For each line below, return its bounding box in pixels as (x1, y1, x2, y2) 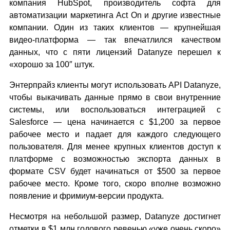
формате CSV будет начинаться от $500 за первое (9, 167, 221, 176)
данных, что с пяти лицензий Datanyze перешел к (9, 48, 221, 56)
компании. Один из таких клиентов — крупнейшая (9, 23, 221, 32)
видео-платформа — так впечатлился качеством (9, 35, 221, 44)
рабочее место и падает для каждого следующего (9, 130, 221, 139)
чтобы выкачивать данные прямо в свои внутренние (9, 93, 221, 102)
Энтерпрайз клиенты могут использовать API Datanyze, (9, 81, 221, 89)
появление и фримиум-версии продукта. (9, 191, 164, 200)
